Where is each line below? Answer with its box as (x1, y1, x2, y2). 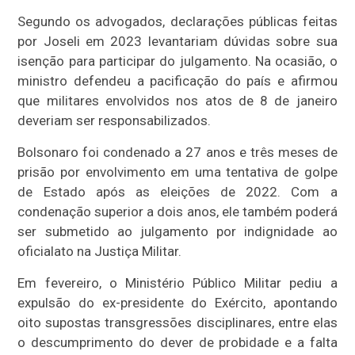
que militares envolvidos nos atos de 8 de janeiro (17, 92, 338, 109)
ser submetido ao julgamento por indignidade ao (17, 223, 338, 239)
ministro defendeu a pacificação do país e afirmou (17, 72, 338, 89)
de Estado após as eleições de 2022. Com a (17, 183, 338, 200)
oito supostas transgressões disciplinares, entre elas (17, 314, 338, 330)
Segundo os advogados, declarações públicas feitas (17, 13, 338, 29)
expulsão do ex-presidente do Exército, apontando (17, 294, 338, 311)
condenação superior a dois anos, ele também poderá (17, 203, 338, 219)
